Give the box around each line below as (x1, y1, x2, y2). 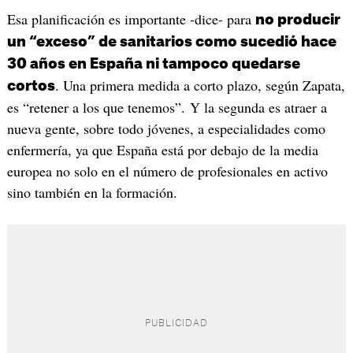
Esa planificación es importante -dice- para (6, 9, 255, 29)
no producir (255, 13, 340, 28)
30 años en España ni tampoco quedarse (6, 57, 300, 72)
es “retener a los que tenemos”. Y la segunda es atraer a (6, 98, 327, 117)
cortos (6, 79, 55, 94)
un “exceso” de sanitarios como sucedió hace (6, 35, 336, 50)
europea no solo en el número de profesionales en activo (6, 162, 328, 181)
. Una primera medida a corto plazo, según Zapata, (54, 76, 345, 95)
